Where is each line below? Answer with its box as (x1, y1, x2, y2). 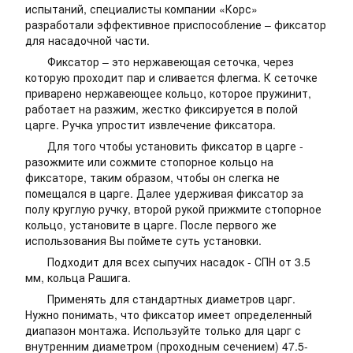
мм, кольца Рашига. (25, 269, 134, 285)
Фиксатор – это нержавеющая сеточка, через (25, 54, 294, 69)
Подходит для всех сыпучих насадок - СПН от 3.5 (25, 254, 310, 269)
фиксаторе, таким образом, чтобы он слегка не (25, 169, 280, 185)
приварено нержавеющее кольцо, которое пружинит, (25, 85, 311, 101)
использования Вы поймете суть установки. (25, 232, 262, 248)
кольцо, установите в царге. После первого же (25, 217, 277, 232)
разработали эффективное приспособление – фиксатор (25, 17, 326, 32)
